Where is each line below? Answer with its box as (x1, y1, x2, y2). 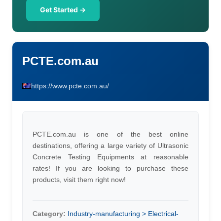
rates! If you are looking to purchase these (33, 164, 188, 172)
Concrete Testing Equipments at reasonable (33, 153, 188, 161)
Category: (33, 210, 66, 218)
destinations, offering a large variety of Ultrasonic (33, 142, 188, 149)
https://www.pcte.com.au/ (31, 82, 109, 90)
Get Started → (40, 5, 86, 14)
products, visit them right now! (33, 176, 126, 184)
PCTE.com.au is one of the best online (33, 130, 188, 138)
